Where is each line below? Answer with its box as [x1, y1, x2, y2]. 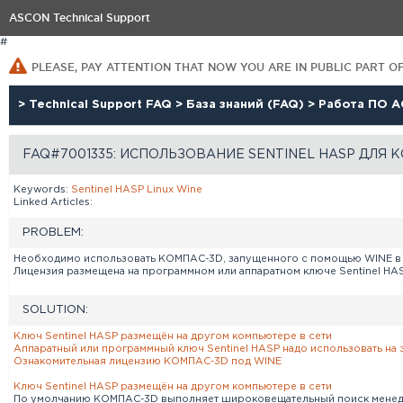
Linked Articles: [13, 198, 93, 207]
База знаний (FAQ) [186, 100, 308, 110]
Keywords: [13, 185, 71, 194]
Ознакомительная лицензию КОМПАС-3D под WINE [13, 357, 282, 366]
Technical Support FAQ [29, 100, 175, 110]
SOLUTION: [22, 305, 88, 315]
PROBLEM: [22, 228, 84, 237]
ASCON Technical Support [9, 12, 150, 23]
